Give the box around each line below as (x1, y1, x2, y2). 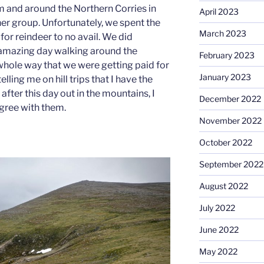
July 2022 (199, 203, 235, 213)
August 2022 (199, 181, 248, 192)
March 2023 (199, 28, 246, 39)
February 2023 (199, 50, 255, 61)
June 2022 (199, 225, 239, 235)
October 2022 (199, 137, 252, 148)
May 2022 (199, 246, 237, 257)
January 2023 (199, 72, 251, 82)
